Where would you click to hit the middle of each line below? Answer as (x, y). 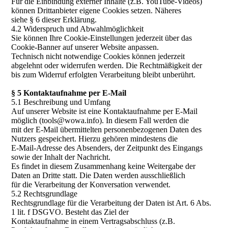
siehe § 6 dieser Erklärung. (54, 20)
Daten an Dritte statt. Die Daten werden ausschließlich (98, 176)
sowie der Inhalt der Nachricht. (61, 157)
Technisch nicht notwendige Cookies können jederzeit (98, 56)
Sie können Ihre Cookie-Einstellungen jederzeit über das (102, 38)
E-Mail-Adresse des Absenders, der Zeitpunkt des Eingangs (107, 148)
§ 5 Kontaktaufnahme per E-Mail (69, 93)
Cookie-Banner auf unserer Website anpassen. (85, 47)
